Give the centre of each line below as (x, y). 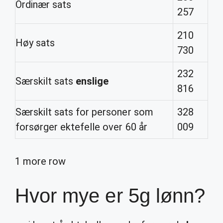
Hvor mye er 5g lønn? (110, 196)
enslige (92, 81)
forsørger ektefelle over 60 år (81, 127)
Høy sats (35, 43)
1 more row (41, 161)
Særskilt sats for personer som (84, 112)
